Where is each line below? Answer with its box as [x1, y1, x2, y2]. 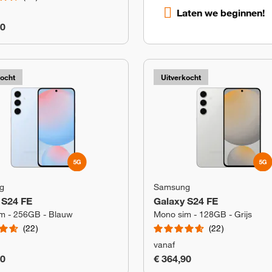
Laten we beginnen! [177, 6, 265, 19]
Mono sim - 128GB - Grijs [154, 209, 252, 220]
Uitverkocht [161, 72, 201, 82]
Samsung [154, 182, 190, 192]
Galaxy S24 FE [154, 195, 218, 207]
